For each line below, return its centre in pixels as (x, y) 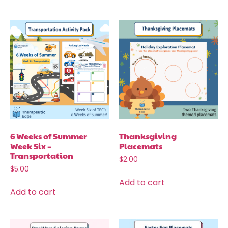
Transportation (42, 156)
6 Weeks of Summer (49, 136)
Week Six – (31, 146)
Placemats (141, 146)
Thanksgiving (148, 136)
